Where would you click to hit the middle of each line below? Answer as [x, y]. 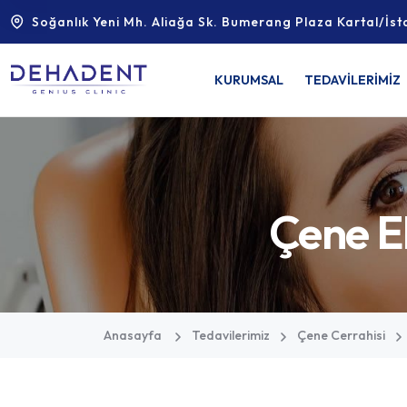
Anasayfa [133, 335]
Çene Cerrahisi [341, 335]
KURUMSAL [249, 80]
